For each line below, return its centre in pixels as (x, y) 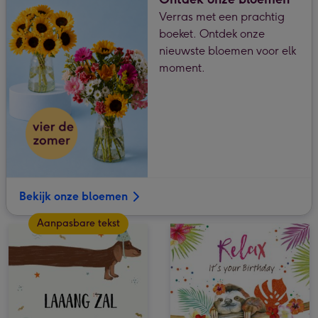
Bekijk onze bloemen (73, 196)
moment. (182, 67)
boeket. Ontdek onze (212, 33)
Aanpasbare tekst (78, 224)
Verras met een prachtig (222, 16)
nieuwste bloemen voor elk (227, 50)
